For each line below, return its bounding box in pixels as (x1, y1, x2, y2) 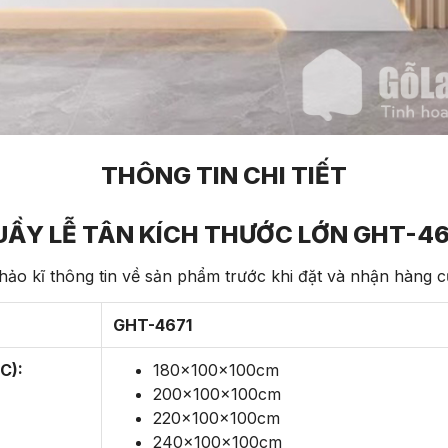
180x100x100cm (152, 360, 279, 381)
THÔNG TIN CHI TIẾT (101, 160, 347, 190)
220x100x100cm (152, 408, 280, 429)
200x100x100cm (152, 384, 281, 405)
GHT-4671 (112, 315, 192, 336)
